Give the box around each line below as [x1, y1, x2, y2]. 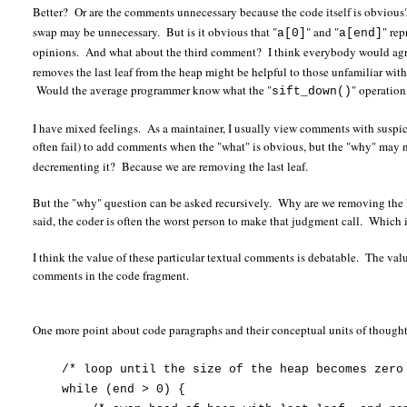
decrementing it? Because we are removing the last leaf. [33, 158, 309, 175]
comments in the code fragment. [33, 267, 190, 284]
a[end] [339, 26, 383, 41]
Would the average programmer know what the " [33, 82, 273, 99]
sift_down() [272, 84, 352, 99]
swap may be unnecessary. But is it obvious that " [33, 24, 278, 41]
